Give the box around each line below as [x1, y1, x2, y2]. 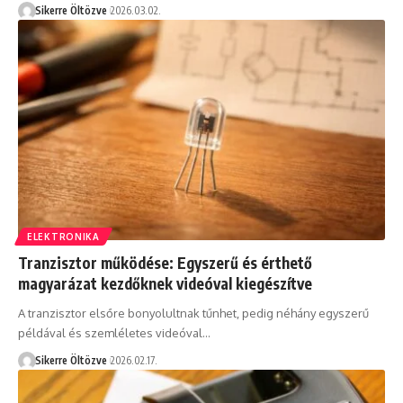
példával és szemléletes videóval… [18, 326, 210, 341]
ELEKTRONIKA [27, 231, 100, 243]
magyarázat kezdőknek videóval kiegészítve [18, 273, 312, 294]
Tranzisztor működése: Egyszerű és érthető [18, 253, 312, 273]
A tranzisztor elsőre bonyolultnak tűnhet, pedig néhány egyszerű [18, 306, 369, 321]
